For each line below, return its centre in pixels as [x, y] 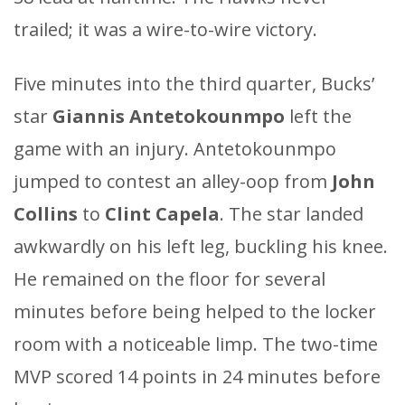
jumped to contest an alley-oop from [173, 181]
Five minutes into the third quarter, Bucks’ [194, 83]
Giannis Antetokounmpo [171, 116]
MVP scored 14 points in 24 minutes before [197, 376]
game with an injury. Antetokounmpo [175, 148]
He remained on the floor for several [170, 278]
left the [320, 116]
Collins [46, 213]
